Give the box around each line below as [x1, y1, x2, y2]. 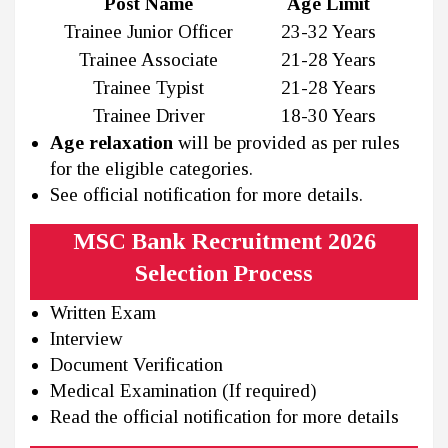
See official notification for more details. [50, 184, 363, 206]
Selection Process [135, 260, 313, 287]
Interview [50, 328, 123, 350]
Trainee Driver [92, 105, 205, 127]
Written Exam [50, 302, 156, 324]
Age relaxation [50, 132, 173, 154]
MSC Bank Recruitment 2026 [72, 228, 376, 255]
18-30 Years [280, 105, 376, 127]
